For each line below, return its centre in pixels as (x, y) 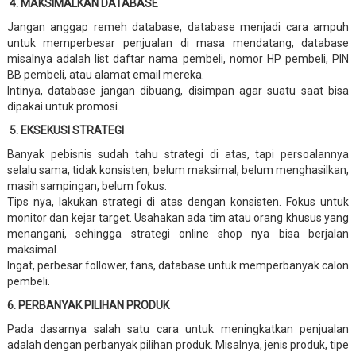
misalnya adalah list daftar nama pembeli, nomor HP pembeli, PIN (178, 58)
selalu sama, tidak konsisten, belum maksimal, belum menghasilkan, (178, 170)
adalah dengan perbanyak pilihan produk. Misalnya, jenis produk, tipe (178, 344)
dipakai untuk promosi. (63, 106)
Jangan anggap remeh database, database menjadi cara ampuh (178, 27)
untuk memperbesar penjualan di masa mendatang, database (178, 43)
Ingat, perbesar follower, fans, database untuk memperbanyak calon (178, 265)
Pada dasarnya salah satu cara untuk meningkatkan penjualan (178, 329)
